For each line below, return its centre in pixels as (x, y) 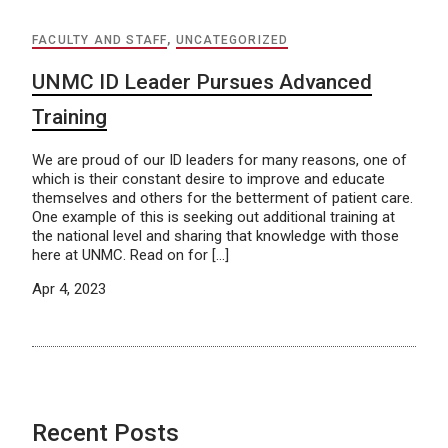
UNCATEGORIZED (232, 40)
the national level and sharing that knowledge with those (215, 236)
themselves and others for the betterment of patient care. (222, 198)
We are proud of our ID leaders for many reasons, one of (219, 160)
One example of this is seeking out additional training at (213, 217)
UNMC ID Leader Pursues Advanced (202, 82)
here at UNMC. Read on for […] (130, 255)
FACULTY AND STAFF (100, 40)
